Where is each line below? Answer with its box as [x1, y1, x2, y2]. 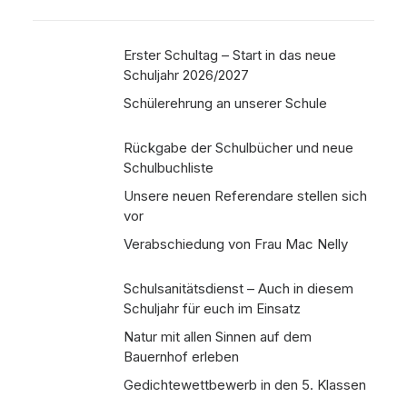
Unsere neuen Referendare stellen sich [124, 187, 367, 204]
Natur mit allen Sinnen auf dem [124, 328, 312, 345]
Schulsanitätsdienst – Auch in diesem [124, 280, 353, 297]
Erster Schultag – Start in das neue [124, 46, 336, 64]
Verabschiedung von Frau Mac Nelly [124, 235, 348, 253]
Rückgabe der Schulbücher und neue [124, 139, 353, 156]
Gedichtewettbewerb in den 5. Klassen [124, 376, 366, 393]
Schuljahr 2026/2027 [124, 66, 249, 84]
